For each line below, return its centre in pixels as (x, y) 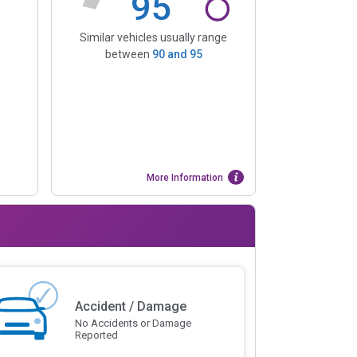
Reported (96, 335)
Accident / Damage (130, 307)
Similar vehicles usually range (153, 37)
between (128, 54)
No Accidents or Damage (133, 324)
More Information (185, 177)
